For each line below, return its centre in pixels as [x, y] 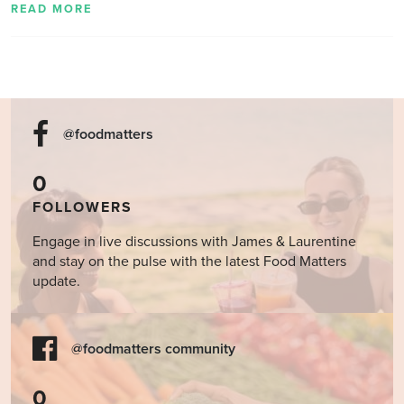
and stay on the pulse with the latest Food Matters [189, 261]
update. [56, 281]
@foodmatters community [153, 349]
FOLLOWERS [83, 207]
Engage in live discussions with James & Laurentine [194, 241]
